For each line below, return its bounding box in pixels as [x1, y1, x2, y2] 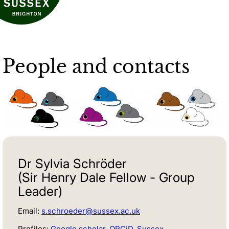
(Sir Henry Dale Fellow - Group [18, 170, 195, 186]
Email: [18, 206, 41, 216]
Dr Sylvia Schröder [18, 156, 127, 172]
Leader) [18, 184, 62, 199]
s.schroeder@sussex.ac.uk [41, 206, 140, 216]
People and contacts [3, 55, 190, 78]
